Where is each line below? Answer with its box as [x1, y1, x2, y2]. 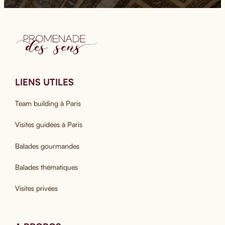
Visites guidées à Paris [15, 120, 82, 129]
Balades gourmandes [15, 141, 79, 150]
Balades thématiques [15, 162, 78, 171]
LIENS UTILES [15, 76, 74, 88]
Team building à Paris [15, 99, 81, 108]
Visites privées [15, 184, 58, 192]
